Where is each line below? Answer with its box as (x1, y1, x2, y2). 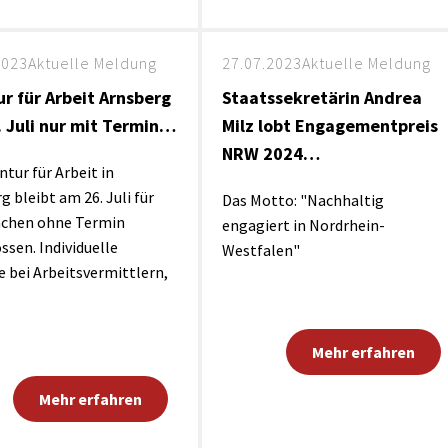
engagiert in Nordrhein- (221, 215, 385, 235)
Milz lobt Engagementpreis (221, 114, 438, 137)
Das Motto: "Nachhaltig (221, 190, 384, 210)
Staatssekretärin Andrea (221, 86, 422, 109)
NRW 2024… (221, 142, 320, 165)
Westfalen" (221, 240, 300, 260)
